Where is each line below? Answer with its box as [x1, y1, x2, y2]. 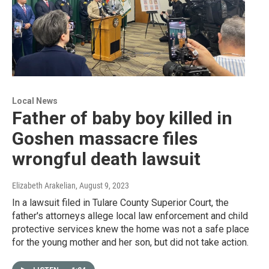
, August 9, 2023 [76, 181, 129, 191]
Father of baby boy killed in [12, 107, 232, 129]
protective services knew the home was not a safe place [12, 223, 249, 235]
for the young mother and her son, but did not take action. [12, 237, 249, 249]
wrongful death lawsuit [12, 148, 201, 170]
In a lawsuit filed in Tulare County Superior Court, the [12, 197, 229, 209]
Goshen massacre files [12, 128, 198, 150]
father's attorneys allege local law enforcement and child [12, 210, 248, 222]
